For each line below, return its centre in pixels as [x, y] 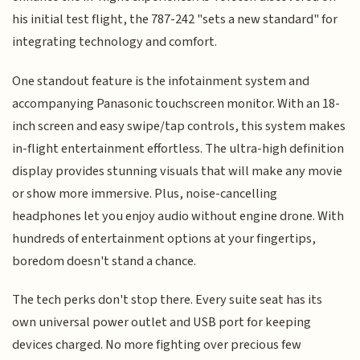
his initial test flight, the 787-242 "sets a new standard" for [175, 20]
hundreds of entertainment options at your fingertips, [164, 238]
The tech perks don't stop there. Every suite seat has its [168, 300]
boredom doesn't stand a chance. [104, 261]
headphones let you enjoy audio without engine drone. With [178, 216]
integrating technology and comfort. [115, 42]
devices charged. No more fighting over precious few [157, 345]
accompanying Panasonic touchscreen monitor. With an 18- [176, 103]
